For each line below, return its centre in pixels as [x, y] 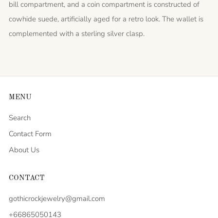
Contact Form [30, 134]
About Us [24, 150]
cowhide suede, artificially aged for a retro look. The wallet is [106, 19]
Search [20, 118]
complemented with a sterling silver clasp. [77, 34]
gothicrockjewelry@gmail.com [57, 199]
